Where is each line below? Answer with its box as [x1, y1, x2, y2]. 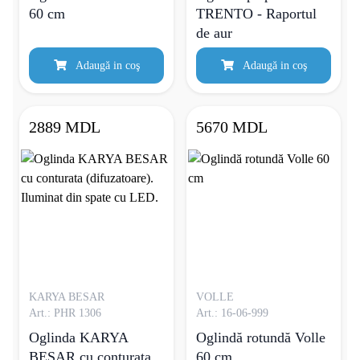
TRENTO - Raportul [196, 6, 317, 22]
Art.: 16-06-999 [196, 307, 268, 319]
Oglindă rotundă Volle [196, 329, 325, 346]
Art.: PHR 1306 [29, 307, 101, 319]
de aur [196, 25, 232, 41]
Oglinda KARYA [29, 329, 129, 346]
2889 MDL [29, 118, 100, 136]
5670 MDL [196, 118, 268, 136]
